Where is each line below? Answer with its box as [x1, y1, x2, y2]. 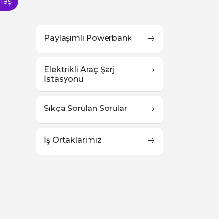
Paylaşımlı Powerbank [44, 33, 132, 43]
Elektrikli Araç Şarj [44, 65, 115, 74]
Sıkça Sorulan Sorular [44, 104, 127, 113]
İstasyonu [44, 74, 83, 84]
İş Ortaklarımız [44, 135, 102, 145]
